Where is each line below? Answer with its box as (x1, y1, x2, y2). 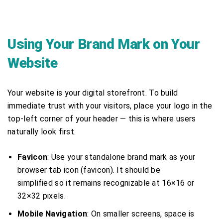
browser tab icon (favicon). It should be (17, 165, 161, 175)
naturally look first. (7, 126, 76, 136)
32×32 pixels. (17, 191, 66, 201)
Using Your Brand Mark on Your (7, 35, 200, 52)
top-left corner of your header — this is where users (7, 113, 196, 123)
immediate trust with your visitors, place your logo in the (7, 101, 213, 111)
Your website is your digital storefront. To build (7, 88, 178, 98)
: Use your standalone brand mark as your (47, 152, 196, 162)
